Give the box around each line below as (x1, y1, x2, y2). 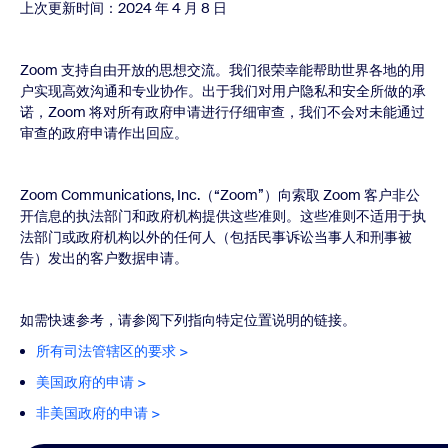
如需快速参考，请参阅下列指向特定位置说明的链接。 (20, 311, 356, 329)
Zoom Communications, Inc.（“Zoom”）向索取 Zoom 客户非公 (20, 186, 420, 204)
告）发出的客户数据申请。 (20, 249, 188, 267)
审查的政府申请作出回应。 (20, 124, 188, 142)
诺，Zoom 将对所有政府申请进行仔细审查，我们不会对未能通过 (20, 103, 425, 121)
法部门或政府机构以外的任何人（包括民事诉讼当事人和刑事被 (20, 228, 412, 246)
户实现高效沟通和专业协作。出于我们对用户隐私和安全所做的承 (20, 82, 426, 100)
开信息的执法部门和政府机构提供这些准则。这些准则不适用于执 (20, 207, 426, 225)
